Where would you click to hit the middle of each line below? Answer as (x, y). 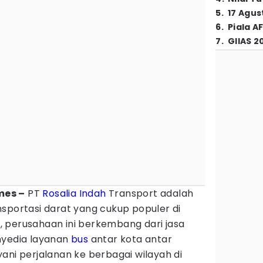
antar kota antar (130, 239)
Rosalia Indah (74, 193)
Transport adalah (150, 193)
